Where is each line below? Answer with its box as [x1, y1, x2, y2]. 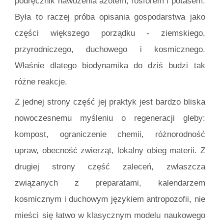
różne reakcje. [15, 77, 68, 86]
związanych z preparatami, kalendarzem [15, 178, 205, 188]
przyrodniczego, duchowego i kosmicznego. [15, 44, 205, 54]
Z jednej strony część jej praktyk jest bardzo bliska [15, 97, 205, 107]
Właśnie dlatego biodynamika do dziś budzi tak [15, 60, 205, 70]
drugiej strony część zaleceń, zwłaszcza [15, 162, 205, 172]
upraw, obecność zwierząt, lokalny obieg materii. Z [15, 146, 205, 156]
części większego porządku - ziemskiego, [15, 28, 205, 38]
